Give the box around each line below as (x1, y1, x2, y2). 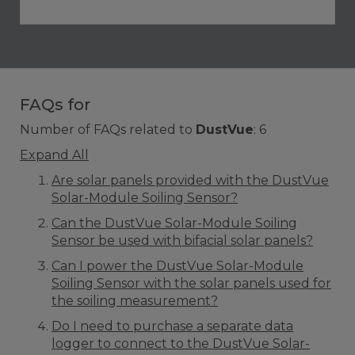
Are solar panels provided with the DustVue (52, 173, 329, 189)
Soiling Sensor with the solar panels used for (52, 276, 331, 292)
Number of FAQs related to (20, 122, 196, 138)
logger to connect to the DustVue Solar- (52, 336, 310, 352)
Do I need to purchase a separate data (52, 319, 293, 334)
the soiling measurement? (52, 293, 218, 309)
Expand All (20, 147, 89, 163)
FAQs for (20, 95, 90, 115)
